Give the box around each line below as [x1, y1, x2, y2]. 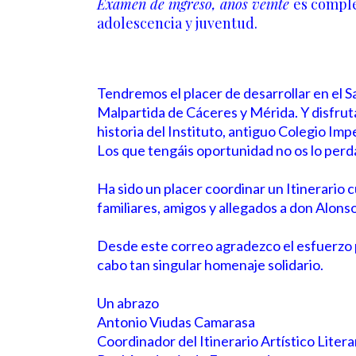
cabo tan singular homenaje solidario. [97, 256, 323, 273]
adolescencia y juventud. [97, 14, 257, 33]
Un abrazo [97, 294, 159, 311]
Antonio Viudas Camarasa [97, 313, 255, 331]
